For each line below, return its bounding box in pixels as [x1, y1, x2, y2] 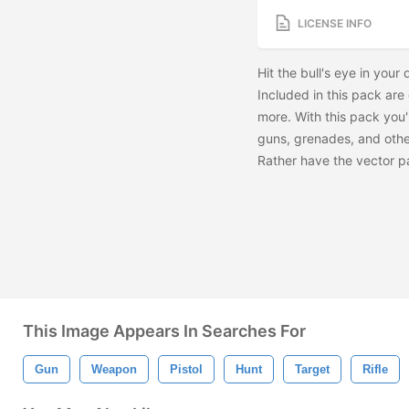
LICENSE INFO [298, 16, 372, 30]
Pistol [170, 362, 203, 376]
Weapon [91, 362, 137, 376]
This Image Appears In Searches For [23, 321, 306, 341]
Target [295, 362, 330, 376]
